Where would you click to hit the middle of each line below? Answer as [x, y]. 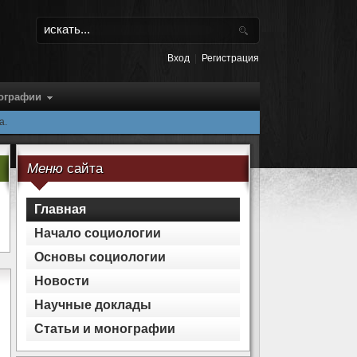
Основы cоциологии [100, 257]
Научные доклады [93, 305]
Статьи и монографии [105, 329]
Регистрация [230, 58]
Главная [60, 209]
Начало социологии [98, 233]
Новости [62, 281]
